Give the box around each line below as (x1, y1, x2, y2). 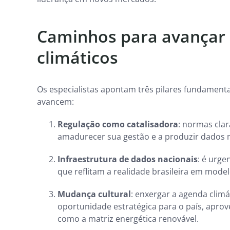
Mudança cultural (57, 188, 131, 200)
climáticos (37, 46, 118, 68)
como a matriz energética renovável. (57, 213, 201, 224)
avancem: (37, 95, 76, 107)
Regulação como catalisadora (57, 118, 178, 130)
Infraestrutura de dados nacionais (57, 153, 198, 165)
